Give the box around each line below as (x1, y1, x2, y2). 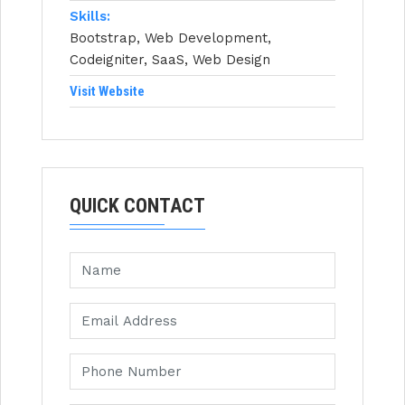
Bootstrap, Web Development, (70, 30, 271, 47)
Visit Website (70, 83, 145, 100)
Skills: (70, 8, 110, 25)
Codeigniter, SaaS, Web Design (70, 52, 270, 69)
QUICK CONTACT (70, 194, 205, 218)
